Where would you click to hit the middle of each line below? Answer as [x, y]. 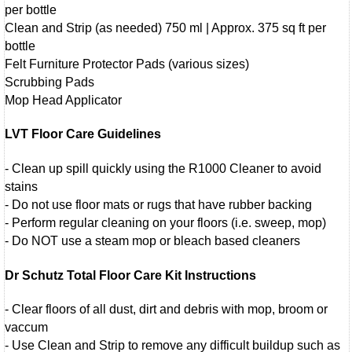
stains [21, 186]
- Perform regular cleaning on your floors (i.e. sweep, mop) [165, 222]
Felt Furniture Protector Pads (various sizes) [127, 64]
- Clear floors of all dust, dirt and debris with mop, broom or [166, 310]
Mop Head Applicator [63, 100]
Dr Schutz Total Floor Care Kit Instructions [130, 275]
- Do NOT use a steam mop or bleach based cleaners [154, 240]
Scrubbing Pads [49, 82]
